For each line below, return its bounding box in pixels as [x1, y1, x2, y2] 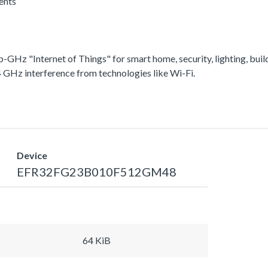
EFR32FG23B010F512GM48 [16, 164, 176, 179]
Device [16, 149, 47, 161]
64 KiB [83, 234, 111, 246]
